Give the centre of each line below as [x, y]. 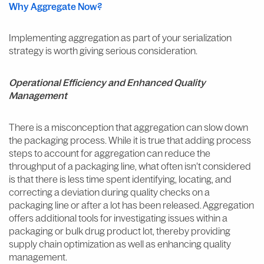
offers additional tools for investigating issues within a [118, 218]
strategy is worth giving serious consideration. [103, 50]
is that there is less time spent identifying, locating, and [120, 179]
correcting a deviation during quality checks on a [109, 192]
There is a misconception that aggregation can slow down [128, 127]
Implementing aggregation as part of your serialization [120, 37]
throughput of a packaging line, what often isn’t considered [130, 166]
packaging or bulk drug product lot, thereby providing [120, 231]
